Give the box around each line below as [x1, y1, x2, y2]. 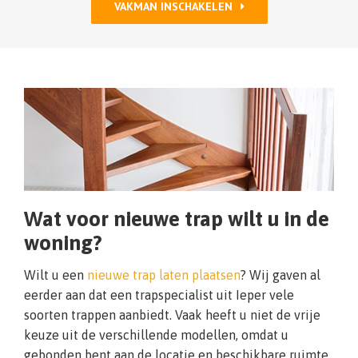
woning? [24, 231, 102, 256]
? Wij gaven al [241, 268, 320, 283]
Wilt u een [24, 268, 87, 283]
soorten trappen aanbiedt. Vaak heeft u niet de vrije [24, 308, 320, 323]
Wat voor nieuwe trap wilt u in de [24, 207, 329, 232]
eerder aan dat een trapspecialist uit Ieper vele [24, 288, 294, 303]
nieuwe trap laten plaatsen [87, 268, 241, 283]
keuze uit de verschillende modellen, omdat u [24, 328, 288, 343]
